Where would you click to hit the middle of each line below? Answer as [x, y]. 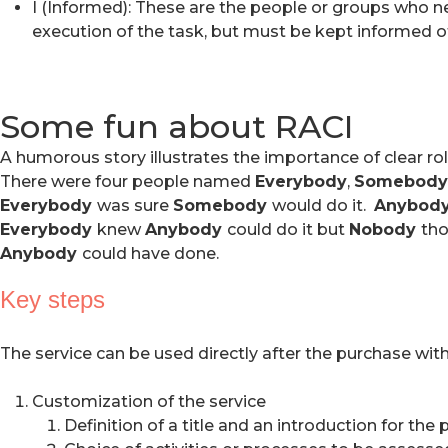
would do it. [323, 205]
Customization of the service [149, 401]
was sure [135, 205]
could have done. [150, 253]
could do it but [288, 229]
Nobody [385, 229]
